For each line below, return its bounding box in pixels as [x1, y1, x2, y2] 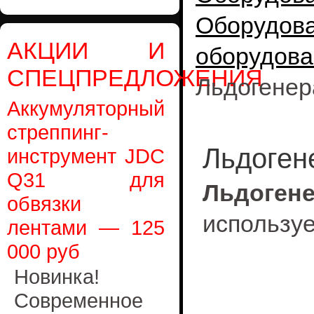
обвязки [7, 192, 81, 215]
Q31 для [7, 168, 165, 191]
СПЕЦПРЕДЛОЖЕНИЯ [7, 64, 263, 91]
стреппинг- [7, 121, 109, 144]
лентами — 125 [7, 216, 165, 239]
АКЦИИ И [7, 37, 165, 64]
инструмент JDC [7, 144, 165, 168]
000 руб [7, 240, 80, 263]
